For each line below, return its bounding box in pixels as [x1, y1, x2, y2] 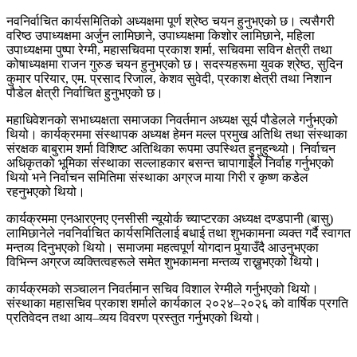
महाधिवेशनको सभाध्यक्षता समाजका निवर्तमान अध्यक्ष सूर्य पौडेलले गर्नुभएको [6, 113, 338, 127]
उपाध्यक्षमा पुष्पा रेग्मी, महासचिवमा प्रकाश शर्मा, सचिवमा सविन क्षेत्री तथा [6, 43, 332, 57]
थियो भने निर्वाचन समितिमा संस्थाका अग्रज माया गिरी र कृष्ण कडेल [6, 171, 308, 185]
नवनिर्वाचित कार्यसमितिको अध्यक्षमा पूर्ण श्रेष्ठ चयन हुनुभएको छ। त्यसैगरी [6, 14, 335, 29]
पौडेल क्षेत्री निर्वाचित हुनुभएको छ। [6, 86, 163, 100]
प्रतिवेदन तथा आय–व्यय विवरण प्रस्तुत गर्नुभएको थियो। [6, 311, 261, 325]
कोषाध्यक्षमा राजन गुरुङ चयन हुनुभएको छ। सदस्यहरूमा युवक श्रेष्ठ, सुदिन [6, 57, 343, 72]
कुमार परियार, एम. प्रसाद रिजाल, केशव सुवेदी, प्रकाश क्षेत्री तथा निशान [6, 72, 331, 86]
